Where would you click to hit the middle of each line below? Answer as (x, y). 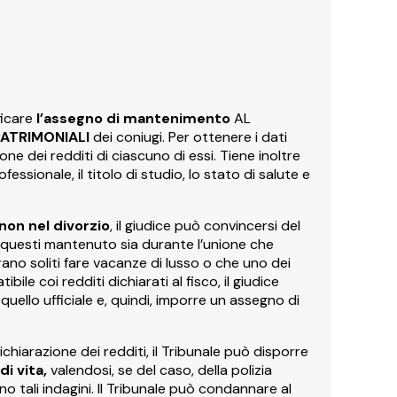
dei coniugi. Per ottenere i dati (188, 136)
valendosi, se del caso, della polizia (160, 370)
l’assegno (70, 118)
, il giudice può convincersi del (205, 225)
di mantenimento (170, 118)
